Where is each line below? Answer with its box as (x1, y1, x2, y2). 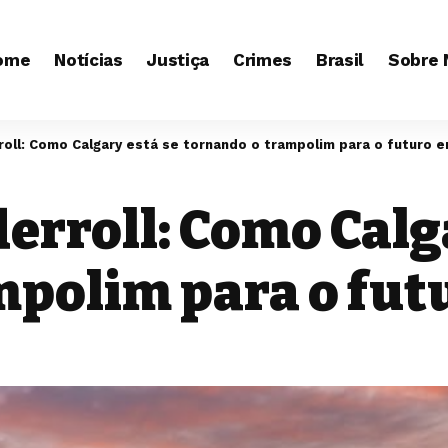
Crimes (233, 49, 293, 70)
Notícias (54, 49, 123, 70)
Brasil (316, 49, 365, 70)
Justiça (146, 49, 210, 70)
